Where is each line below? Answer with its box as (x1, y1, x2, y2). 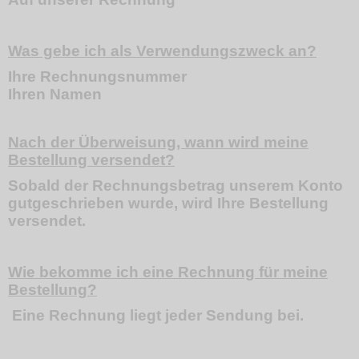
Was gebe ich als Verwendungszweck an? (8, 42, 317, 59)
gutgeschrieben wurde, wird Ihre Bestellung (8, 195, 329, 212)
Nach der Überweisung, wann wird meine (8, 134, 309, 151)
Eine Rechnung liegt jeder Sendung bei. (8, 307, 304, 324)
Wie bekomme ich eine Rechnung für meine (8, 264, 328, 280)
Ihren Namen (8, 86, 102, 103)
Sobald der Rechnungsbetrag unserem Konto (8, 177, 343, 194)
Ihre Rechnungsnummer (8, 68, 187, 85)
